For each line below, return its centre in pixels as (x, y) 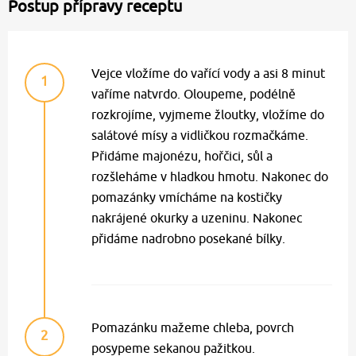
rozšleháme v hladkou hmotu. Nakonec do (210, 177)
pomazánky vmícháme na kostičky (187, 197)
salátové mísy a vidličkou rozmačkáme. (200, 135)
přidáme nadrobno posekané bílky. (188, 239)
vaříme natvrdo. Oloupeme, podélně (193, 94)
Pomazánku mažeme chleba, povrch (193, 328)
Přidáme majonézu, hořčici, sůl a (182, 156)
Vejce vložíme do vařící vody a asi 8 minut (208, 74)
